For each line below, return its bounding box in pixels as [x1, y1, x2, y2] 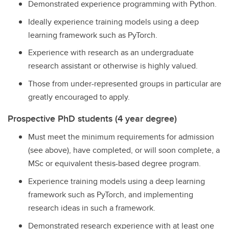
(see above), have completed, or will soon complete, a [28, 144, 220, 156]
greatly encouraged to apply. [28, 91, 130, 103]
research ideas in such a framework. [28, 201, 155, 214]
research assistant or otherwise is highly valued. [28, 60, 198, 72]
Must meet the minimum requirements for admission [28, 130, 214, 143]
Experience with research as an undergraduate [28, 47, 194, 59]
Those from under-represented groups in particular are [28, 78, 221, 90]
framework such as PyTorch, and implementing [28, 188, 193, 200]
